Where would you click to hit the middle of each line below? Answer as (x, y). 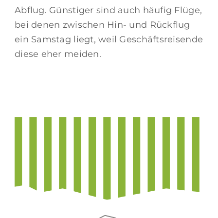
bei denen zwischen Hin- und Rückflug (102, 25)
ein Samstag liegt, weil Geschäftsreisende (109, 39)
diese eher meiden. (58, 54)
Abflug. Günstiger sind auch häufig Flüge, (109, 10)
